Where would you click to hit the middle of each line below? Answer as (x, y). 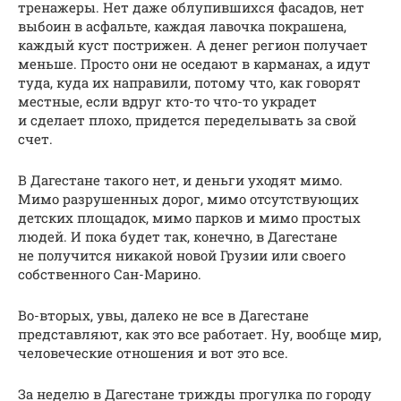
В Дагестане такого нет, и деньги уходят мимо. (180, 180)
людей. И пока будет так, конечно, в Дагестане (178, 237)
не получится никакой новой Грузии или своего (182, 256)
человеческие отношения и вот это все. (153, 353)
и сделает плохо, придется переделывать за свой (187, 120)
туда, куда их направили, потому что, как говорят (189, 83)
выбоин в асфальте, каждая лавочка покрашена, (182, 26)
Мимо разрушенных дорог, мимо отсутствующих (188, 199)
